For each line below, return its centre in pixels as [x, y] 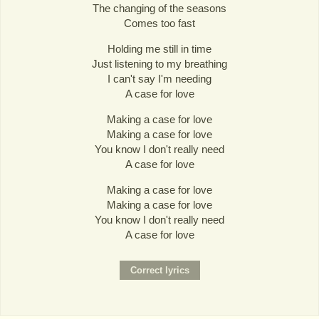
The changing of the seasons [159, 8]
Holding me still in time [159, 49]
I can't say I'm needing [159, 79]
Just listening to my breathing [159, 64]
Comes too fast [159, 23]
